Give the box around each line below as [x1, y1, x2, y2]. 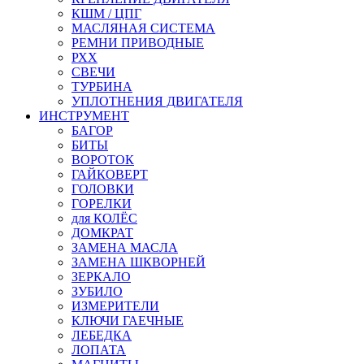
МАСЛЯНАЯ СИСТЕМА [71, 20, 215, 35]
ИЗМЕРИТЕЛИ [71, 298, 159, 313]
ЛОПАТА [71, 342, 126, 357]
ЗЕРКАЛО [71, 269, 131, 284]
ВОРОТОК [71, 152, 134, 167]
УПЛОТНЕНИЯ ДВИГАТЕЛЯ [71, 93, 243, 108]
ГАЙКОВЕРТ [71, 167, 148, 181]
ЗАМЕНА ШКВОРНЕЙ [71, 254, 206, 269]
